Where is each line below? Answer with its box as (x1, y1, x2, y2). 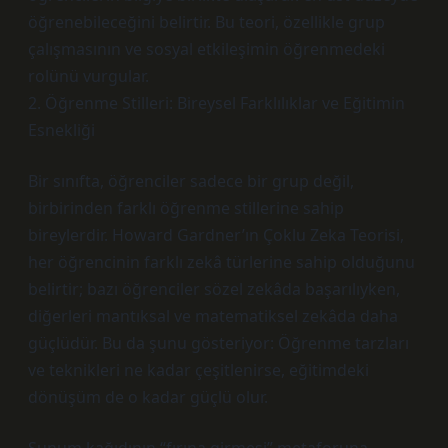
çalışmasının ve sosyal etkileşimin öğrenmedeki (28, 38, 385, 60)
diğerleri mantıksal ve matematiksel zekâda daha (28, 305, 398, 327)
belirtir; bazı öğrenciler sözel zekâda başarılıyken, (28, 278, 400, 300)
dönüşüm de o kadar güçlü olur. (28, 386, 268, 408)
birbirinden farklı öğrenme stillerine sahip (28, 197, 344, 219)
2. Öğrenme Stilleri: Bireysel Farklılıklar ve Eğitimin (28, 92, 405, 114)
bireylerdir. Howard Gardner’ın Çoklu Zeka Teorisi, (28, 224, 404, 246)
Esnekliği (28, 119, 95, 141)
